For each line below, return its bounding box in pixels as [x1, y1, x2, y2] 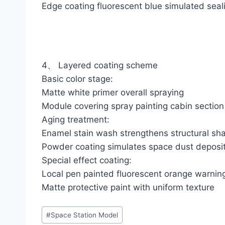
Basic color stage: [42, 74, 113, 84]
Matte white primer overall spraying [42, 87, 184, 98]
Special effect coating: [42, 155, 132, 166]
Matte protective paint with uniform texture [42, 182, 214, 193]
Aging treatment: [42, 115, 109, 125]
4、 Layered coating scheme [42, 60, 158, 71]
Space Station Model [51, 210, 119, 219]
